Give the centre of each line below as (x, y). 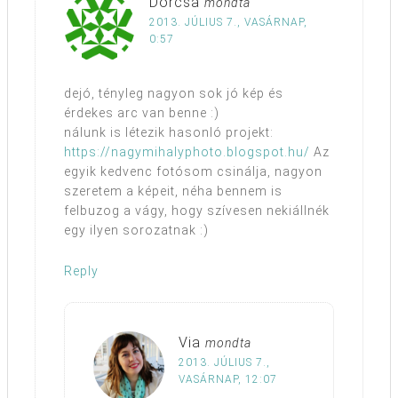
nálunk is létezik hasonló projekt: (169, 133)
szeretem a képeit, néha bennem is (173, 191)
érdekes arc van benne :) (142, 113)
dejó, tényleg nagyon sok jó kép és (174, 94)
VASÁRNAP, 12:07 (228, 380)
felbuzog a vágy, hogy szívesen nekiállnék (197, 211)
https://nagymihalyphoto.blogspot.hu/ (187, 152)
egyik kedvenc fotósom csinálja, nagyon (193, 172)
